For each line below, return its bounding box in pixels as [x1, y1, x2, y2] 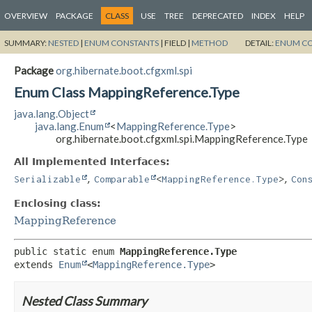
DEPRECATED [192, 10, 243, 21]
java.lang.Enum [35, 119, 104, 132]
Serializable [14, 173, 81, 185]
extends [14, 259, 58, 271]
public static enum [14, 246, 120, 258]
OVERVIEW [4, 10, 47, 21]
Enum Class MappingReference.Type [14, 83, 240, 100]
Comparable [94, 173, 150, 185]
